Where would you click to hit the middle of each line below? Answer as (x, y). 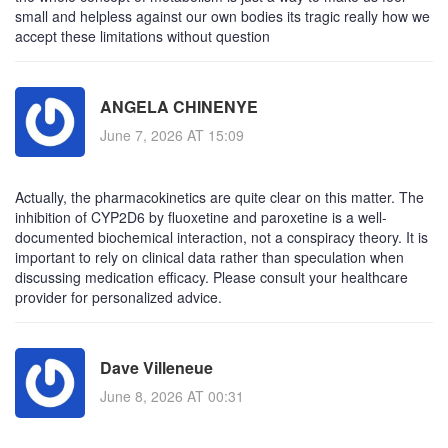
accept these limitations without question (142, 35)
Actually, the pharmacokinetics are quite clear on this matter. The (219, 196)
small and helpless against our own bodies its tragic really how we (222, 15)
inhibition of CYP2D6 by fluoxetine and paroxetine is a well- (201, 216)
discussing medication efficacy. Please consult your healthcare (211, 276)
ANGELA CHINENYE (179, 107)
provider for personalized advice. (118, 296)
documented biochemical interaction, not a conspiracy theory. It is (221, 236)
